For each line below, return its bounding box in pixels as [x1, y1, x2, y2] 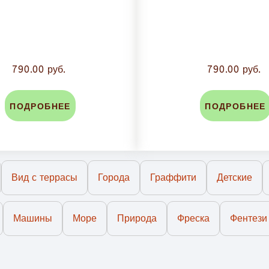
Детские [217, 172, 252, 184]
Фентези [230, 213, 267, 225]
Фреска [177, 213, 210, 225]
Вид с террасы [11, 172, 77, 184]
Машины [13, 213, 52, 225]
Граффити [150, 172, 196, 184]
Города [98, 172, 130, 184]
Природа [117, 213, 157, 225]
